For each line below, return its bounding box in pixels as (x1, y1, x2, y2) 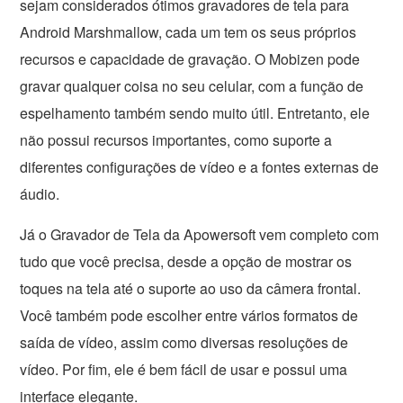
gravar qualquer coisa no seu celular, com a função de (20, 76, 364, 97)
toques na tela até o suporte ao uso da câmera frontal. (20, 278, 362, 300)
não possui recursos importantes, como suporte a (20, 130, 333, 151)
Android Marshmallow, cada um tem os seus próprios (20, 22, 357, 43)
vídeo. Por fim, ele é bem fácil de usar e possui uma (20, 359, 348, 381)
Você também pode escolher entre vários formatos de (20, 305, 359, 327)
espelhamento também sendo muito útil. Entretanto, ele (20, 103, 371, 124)
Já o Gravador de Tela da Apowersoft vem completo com (20, 224, 380, 246)
